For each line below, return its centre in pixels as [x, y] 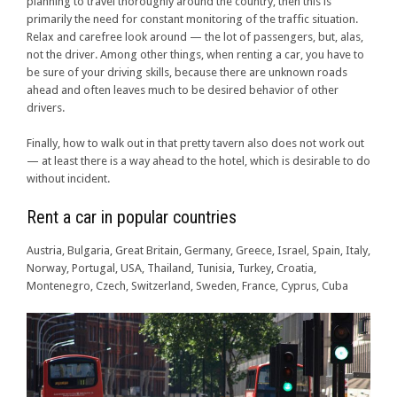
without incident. [68, 179]
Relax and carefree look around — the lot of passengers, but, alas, [195, 37]
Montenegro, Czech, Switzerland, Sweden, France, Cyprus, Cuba [187, 286]
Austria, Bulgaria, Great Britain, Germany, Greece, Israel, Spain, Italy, [198, 251]
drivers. [46, 108]
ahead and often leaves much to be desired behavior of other [183, 90]
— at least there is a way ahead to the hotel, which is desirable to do [198, 161]
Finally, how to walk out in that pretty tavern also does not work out [195, 144]
